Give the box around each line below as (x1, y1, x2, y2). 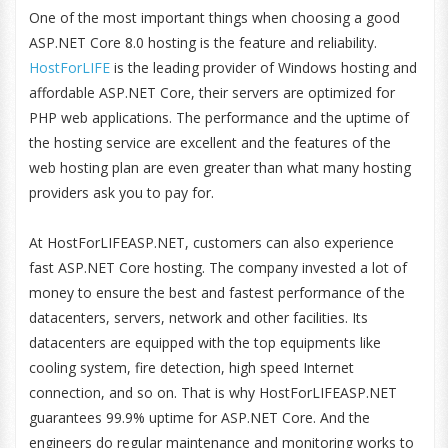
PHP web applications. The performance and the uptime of (28, 108, 409, 127)
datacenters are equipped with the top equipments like (28, 333, 381, 352)
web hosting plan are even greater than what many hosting (28, 158, 411, 177)
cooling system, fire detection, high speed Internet (28, 358, 354, 377)
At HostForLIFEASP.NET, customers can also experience (28, 233, 394, 252)
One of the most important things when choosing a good (28, 8, 400, 27)
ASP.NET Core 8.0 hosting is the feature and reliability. (28, 33, 377, 52)
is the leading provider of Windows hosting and (109, 58, 417, 77)
